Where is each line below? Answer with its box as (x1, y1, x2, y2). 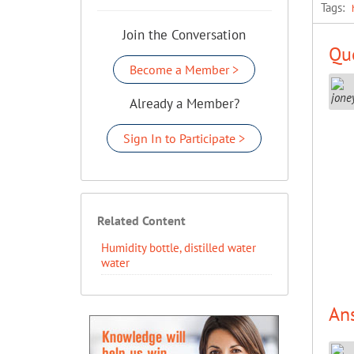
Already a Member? (129, 95, 239, 112)
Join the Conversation (122, 26, 247, 43)
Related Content (97, 213, 186, 228)
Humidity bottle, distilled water (101, 240, 256, 255)
